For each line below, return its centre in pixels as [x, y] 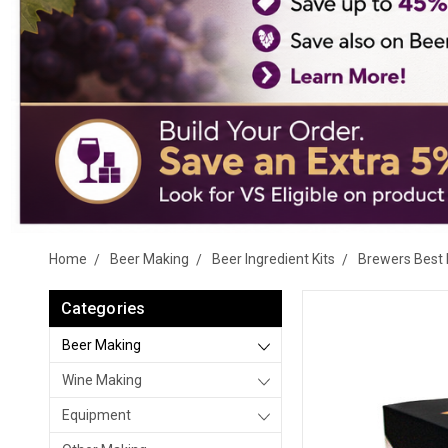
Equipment [96, 415]
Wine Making [102, 380]
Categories [103, 308]
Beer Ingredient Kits [273, 259]
